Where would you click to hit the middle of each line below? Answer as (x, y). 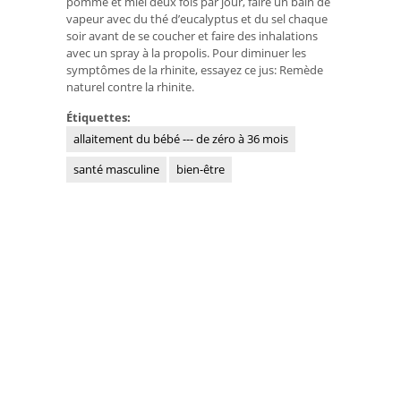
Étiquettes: (100, 117)
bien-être (200, 169)
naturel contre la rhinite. (130, 87)
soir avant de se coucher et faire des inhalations (192, 36)
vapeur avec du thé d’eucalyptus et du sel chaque (197, 19)
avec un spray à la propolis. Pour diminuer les (186, 53)
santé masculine (116, 169)
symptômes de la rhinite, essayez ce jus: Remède (195, 70)
